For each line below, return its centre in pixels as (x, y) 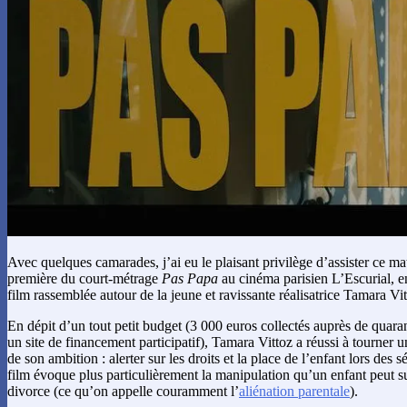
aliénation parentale (294, 391)
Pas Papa (190, 278)
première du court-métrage (84, 278)
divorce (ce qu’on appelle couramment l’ (123, 391)
